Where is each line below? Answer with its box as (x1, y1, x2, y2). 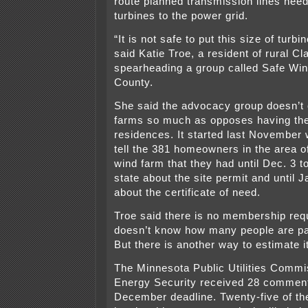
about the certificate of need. (114, 187, 261, 199)
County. (114, 77, 153, 89)
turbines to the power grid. (114, 10, 248, 22)
